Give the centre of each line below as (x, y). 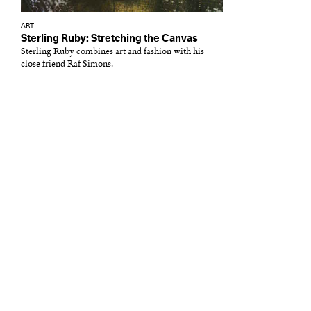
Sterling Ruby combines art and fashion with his (112, 52)
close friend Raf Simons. (67, 64)
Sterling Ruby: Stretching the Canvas (109, 39)
